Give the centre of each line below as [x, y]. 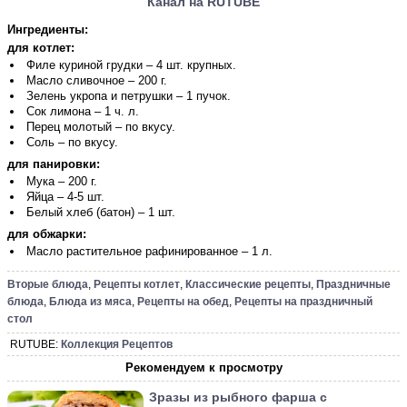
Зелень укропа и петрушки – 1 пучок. [129, 96]
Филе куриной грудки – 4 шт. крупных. [131, 65]
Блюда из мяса [90, 302]
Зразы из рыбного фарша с [238, 397]
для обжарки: [47, 234]
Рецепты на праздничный [303, 302]
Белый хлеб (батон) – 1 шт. [101, 212]
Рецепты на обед [183, 302]
